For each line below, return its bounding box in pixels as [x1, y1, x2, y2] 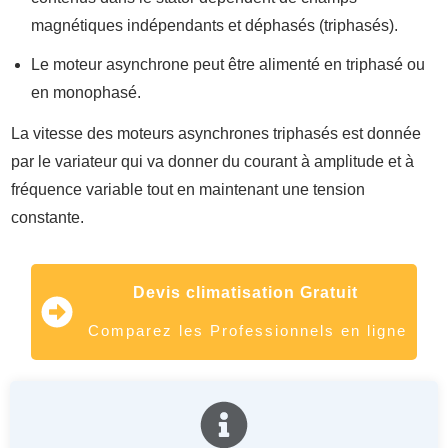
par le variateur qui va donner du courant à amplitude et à [11, 153, 414, 171]
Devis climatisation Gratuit [132, 284, 363, 302]
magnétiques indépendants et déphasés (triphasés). [31, 17, 398, 35]
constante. [11, 209, 84, 227]
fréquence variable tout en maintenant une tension [11, 181, 365, 199]
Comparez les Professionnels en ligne [88, 322, 407, 340]
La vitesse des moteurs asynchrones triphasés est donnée [11, 125, 421, 143]
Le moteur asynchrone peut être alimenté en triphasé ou [31, 56, 425, 74]
